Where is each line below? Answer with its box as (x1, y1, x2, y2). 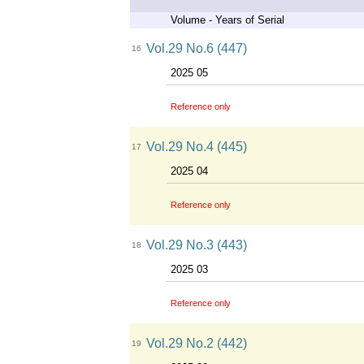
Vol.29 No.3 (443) (146, 238, 247, 252)
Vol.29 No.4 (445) (146, 140, 247, 154)
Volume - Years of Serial (171, 14, 284, 26)
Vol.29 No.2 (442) (146, 336, 247, 350)
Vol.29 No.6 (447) (146, 41, 247, 55)
